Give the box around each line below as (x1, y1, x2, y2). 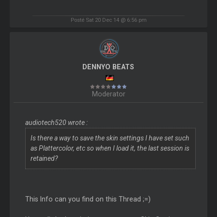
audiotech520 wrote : (25, 119, 88, 127)
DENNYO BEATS (82, 63, 135, 71)
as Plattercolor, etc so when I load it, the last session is (30, 144, 189, 153)
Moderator (92, 90, 125, 98)
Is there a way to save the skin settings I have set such (30, 134, 189, 142)
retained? (30, 155, 58, 163)
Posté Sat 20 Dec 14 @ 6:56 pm (70, 16, 147, 24)
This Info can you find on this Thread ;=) (25, 195, 151, 203)
